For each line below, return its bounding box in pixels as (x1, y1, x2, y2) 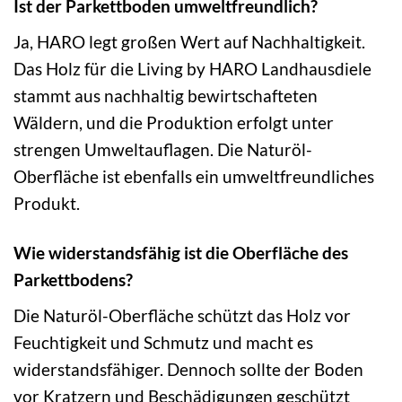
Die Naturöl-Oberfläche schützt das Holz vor (13, 304, 351, 326)
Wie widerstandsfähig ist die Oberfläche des (13, 241, 348, 263)
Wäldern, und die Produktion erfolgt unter (13, 112, 334, 133)
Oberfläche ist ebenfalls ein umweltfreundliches (13, 166, 374, 187)
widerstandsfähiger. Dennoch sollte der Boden (13, 358, 363, 380)
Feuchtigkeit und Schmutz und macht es (13, 331, 313, 353)
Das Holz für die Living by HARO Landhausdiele (13, 58, 371, 79)
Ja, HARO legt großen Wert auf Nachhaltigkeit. (13, 31, 365, 52)
